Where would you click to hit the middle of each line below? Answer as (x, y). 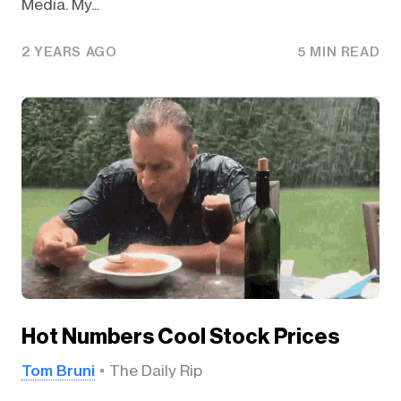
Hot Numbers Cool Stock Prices (180, 336)
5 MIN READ (339, 52)
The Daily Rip (155, 371)
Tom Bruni (58, 371)
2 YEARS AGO (69, 52)
